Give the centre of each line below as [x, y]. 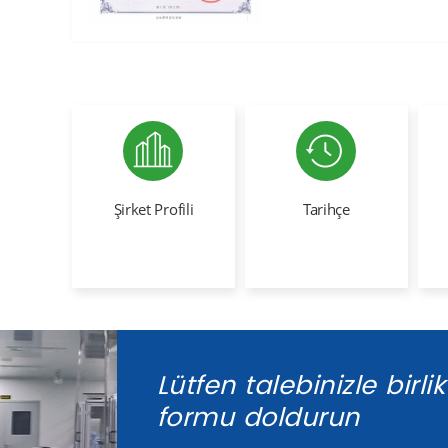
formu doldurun [258, 418]
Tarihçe [326, 209]
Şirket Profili [153, 209]
